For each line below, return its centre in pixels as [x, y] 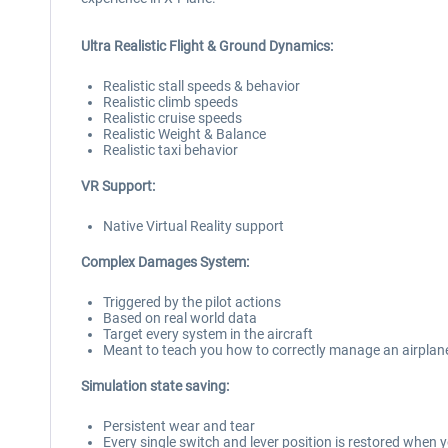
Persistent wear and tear [179, 426]
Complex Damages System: [165, 262]
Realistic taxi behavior [170, 150]
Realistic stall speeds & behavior [201, 86]
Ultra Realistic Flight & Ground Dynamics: [207, 46]
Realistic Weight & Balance [184, 134]
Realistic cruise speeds [172, 118]
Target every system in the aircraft [208, 334]
